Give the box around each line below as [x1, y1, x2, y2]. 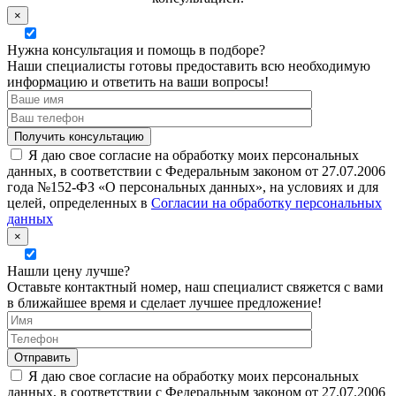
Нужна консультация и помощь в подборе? [7, 42, 265, 57]
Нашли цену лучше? [7, 263, 130, 278]
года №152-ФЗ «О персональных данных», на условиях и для [7, 179, 378, 194]
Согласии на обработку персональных [151, 194, 382, 210]
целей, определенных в [7, 194, 151, 210]
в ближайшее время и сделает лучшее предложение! [7, 294, 322, 310]
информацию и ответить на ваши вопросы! [7, 73, 269, 89]
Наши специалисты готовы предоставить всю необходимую [7, 57, 370, 73]
